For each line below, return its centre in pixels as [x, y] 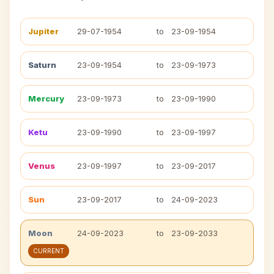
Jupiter [43, 31]
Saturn [42, 65]
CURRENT [49, 251]
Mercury [46, 98]
